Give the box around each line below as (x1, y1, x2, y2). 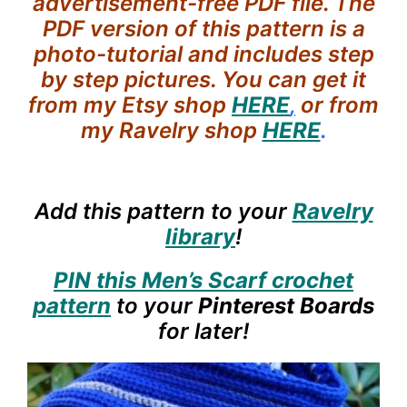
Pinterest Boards (198, 292, 374, 319)
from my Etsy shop (28, 91, 226, 118)
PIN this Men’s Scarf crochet (54, 266, 353, 293)
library (165, 223, 235, 250)
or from (301, 91, 379, 118)
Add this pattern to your (34, 197, 287, 224)
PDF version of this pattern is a (42, 15, 365, 42)
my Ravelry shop (80, 116, 257, 144)
